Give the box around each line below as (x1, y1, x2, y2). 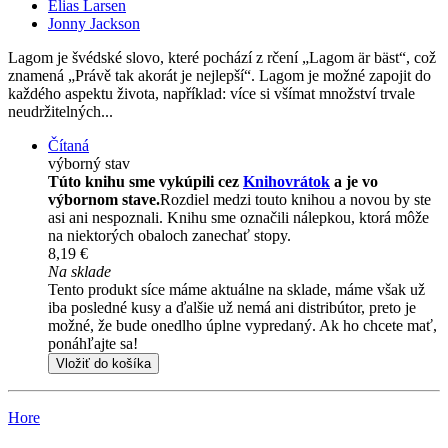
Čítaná (48, 137, 89, 155)
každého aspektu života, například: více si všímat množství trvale (8, 85, 415, 103)
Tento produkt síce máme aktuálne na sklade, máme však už (48, 281, 425, 299)
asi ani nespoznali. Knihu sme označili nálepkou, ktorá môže (48, 209, 429, 227)
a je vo (330, 173, 378, 191)
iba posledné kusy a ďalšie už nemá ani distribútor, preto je (48, 299, 416, 317)
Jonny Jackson (48, 15, 140, 33)
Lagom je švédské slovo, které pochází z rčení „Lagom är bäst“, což (8, 49, 436, 67)
